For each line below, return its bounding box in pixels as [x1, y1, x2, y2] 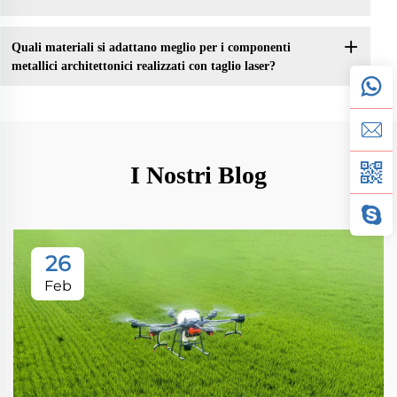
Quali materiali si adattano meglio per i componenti [11, 40, 291, 54]
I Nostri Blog [130, 161, 267, 190]
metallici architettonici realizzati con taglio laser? [11, 58, 276, 73]
